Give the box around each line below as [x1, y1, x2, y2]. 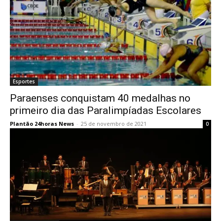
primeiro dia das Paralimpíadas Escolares [10, 105, 201, 116]
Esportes [13, 78, 35, 85]
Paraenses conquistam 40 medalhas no [10, 92, 190, 104]
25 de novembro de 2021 [81, 120, 147, 127]
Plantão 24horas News [10, 120, 74, 127]
